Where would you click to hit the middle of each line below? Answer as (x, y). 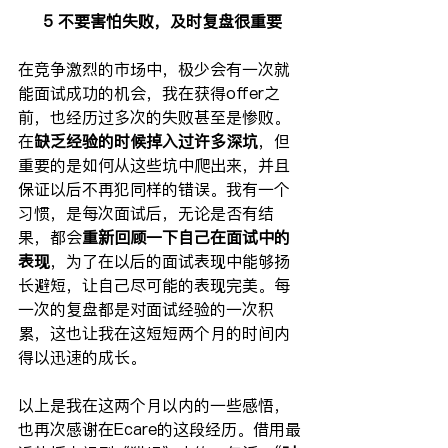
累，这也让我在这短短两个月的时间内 (154, 332)
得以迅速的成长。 (82, 356)
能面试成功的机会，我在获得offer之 (149, 92)
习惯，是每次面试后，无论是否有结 (146, 212)
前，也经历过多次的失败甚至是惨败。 (154, 116)
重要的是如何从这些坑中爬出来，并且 (154, 164)
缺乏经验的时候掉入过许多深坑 (146, 140)
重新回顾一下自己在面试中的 (186, 236)
